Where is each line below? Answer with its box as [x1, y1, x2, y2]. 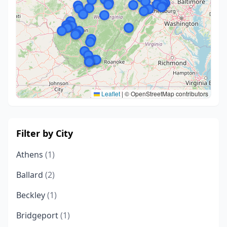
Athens [16, 149, 45, 160]
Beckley [16, 190, 47, 201]
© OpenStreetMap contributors [123, 89, 208, 98]
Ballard [16, 169, 45, 180]
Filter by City [16, 127, 73, 139]
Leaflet [100, 89, 120, 98]
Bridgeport [16, 210, 60, 221]
